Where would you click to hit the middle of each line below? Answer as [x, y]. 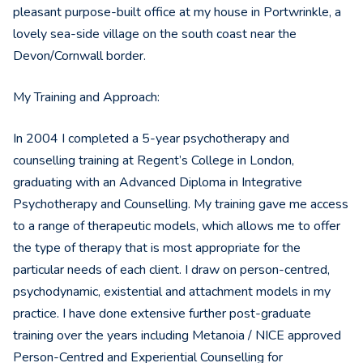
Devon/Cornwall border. [79, 56]
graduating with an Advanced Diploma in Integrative [158, 183]
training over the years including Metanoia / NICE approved [177, 336]
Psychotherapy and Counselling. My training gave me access [181, 205]
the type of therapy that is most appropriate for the [157, 248]
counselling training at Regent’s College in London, [154, 161]
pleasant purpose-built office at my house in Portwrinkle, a [177, 13]
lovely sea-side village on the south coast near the [155, 34]
